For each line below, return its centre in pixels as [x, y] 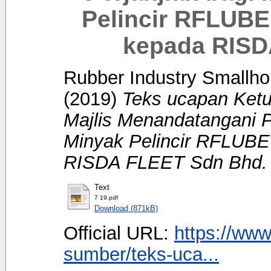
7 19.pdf [106, 197]
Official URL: [119, 233]
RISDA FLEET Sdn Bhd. [165, 162]
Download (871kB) [126, 208]
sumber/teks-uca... [141, 254]
